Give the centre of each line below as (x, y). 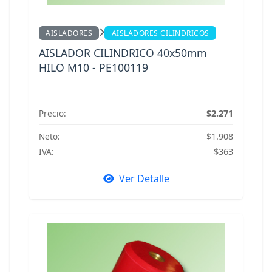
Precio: (53, 113)
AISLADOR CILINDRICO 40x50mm (123, 53)
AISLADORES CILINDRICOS (160, 33)
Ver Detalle (144, 179)
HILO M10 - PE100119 (93, 67)
